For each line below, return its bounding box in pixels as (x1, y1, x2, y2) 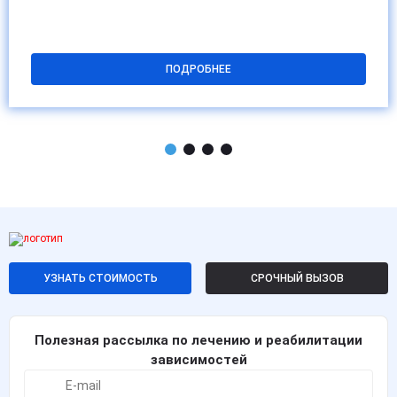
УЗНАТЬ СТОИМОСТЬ (43, 272, 158, 284)
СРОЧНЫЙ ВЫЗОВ (250, 272, 344, 284)
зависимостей (150, 352, 247, 368)
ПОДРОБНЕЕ (166, 63, 231, 76)
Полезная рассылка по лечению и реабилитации (35, 332, 362, 348)
